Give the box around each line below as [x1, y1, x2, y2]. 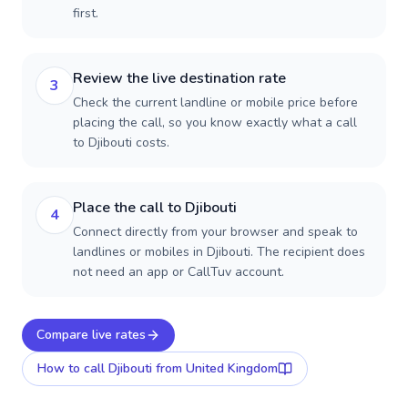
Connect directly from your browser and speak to [73, 223, 358, 240]
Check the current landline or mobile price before [73, 94, 358, 111]
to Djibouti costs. [73, 134, 169, 151]
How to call [37, 360, 108, 377]
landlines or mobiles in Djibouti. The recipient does [73, 243, 365, 260]
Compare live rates [36, 326, 146, 343]
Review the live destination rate [73, 68, 286, 88]
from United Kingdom [152, 360, 278, 377]
